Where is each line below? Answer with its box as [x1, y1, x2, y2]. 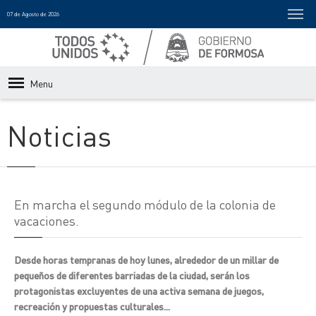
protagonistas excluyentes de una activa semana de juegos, [14, 284, 264, 297]
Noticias [7, 117, 111, 153]
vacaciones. [14, 212, 79, 229]
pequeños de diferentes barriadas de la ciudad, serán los [14, 269, 250, 281]
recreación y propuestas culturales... [14, 300, 170, 312]
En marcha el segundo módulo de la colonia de [14, 196, 276, 212]
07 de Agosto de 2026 [7, 11, 59, 18]
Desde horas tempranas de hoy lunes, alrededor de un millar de [14, 253, 279, 266]
